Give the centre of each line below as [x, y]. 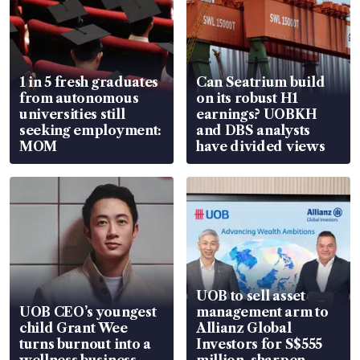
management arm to [262, 311]
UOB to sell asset [251, 295]
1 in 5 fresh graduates [89, 82]
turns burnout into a [85, 344]
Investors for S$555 [259, 344]
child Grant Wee [74, 327]
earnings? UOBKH [257, 114]
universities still [72, 114]
